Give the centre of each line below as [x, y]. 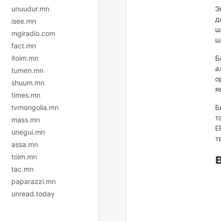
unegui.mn [28, 132]
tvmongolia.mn [35, 107]
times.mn [26, 95]
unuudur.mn [30, 8]
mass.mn [26, 119]
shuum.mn [28, 82]
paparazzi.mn [34, 181]
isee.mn [24, 21]
